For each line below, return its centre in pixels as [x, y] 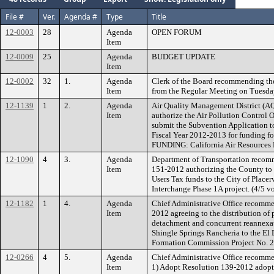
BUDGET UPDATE [183, 56]
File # [15, 17]
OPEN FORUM [177, 32]
